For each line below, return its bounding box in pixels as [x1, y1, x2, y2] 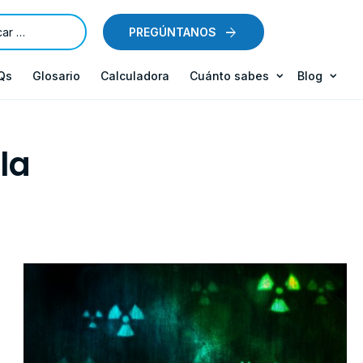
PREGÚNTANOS [128, 25, 216, 39]
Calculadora [100, 69, 169, 83]
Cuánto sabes [190, 69, 269, 83]
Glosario [32, 69, 80, 83]
